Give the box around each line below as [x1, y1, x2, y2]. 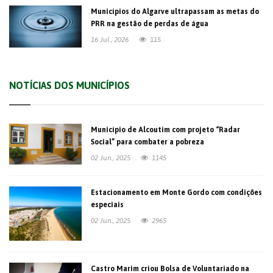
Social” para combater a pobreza [91, 137, 205, 146]
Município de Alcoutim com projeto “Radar [91, 125, 241, 134]
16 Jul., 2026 [91, 35, 129, 44]
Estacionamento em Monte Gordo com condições [91, 188, 263, 197]
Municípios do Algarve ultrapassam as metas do [91, 7, 260, 16]
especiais [91, 200, 124, 209]
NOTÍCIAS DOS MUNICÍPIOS [9, 79, 130, 91]
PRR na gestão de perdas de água [91, 19, 209, 29]
